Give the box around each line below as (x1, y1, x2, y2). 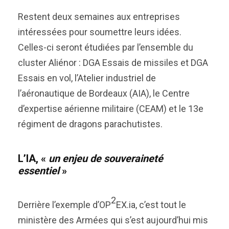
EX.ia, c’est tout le (116, 199, 186, 210)
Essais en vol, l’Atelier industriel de (18, 73, 156, 83)
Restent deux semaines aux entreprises (18, 11, 180, 22)
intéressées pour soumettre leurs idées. (18, 27, 181, 37)
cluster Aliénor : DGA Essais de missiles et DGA (18, 57, 208, 68)
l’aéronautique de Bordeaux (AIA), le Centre (18, 88, 190, 99)
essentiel (18, 165, 62, 177)
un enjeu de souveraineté (46, 152, 163, 165)
